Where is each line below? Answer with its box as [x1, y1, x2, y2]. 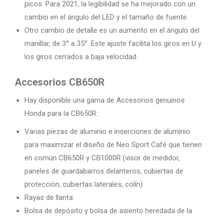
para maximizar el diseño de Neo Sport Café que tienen [24, 140, 202, 150]
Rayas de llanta [24, 193, 73, 202]
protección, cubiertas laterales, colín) [24, 180, 143, 189]
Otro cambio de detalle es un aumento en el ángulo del [24, 26, 199, 35]
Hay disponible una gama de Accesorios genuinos [24, 96, 185, 105]
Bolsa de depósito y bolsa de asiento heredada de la [24, 206, 192, 216]
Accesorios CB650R [15, 76, 105, 88]
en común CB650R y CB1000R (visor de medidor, [24, 153, 180, 163]
